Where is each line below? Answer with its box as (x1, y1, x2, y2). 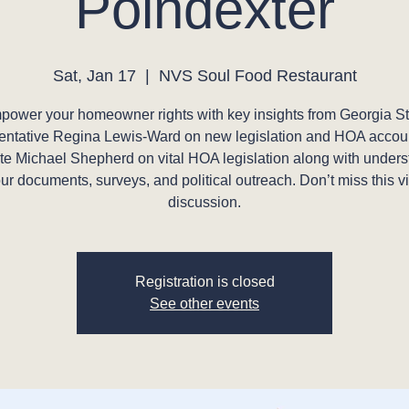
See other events (150, 296, 259, 311)
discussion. (168, 194, 241, 210)
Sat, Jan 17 (52, 67, 136, 85)
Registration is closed (134, 274, 275, 289)
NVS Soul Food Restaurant (158, 67, 357, 85)
